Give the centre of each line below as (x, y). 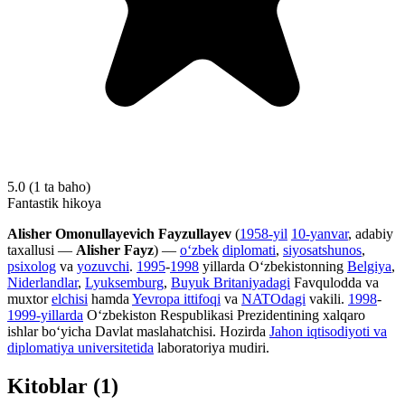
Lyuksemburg (124, 283)
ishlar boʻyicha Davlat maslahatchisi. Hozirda (138, 332)
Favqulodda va (334, 283)
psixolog (32, 267)
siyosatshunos (322, 250)
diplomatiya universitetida (80, 348)
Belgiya (369, 267)
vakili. (327, 299)
